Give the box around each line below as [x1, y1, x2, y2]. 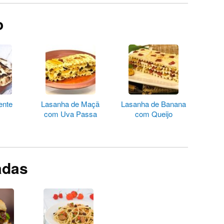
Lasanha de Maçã [41, 98, 100, 109]
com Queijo [134, 108, 172, 119]
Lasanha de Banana [121, 98, 186, 109]
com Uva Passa [43, 108, 97, 119]
